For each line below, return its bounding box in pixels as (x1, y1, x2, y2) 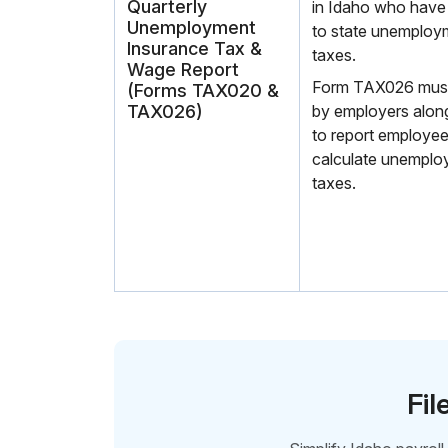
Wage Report (127, 59, 239, 80)
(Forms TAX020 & (127, 80, 279, 101)
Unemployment (127, 17, 256, 38)
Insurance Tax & (127, 38, 262, 59)
